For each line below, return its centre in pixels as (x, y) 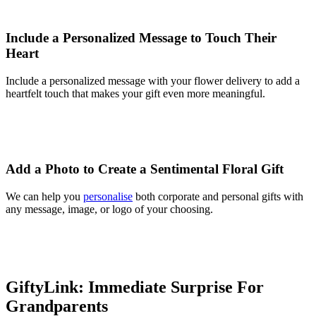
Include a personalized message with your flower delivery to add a (153, 81)
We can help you (44, 196)
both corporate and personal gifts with (218, 196)
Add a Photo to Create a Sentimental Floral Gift (145, 169)
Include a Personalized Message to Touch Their (141, 38)
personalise (108, 196)
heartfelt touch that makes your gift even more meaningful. (135, 94)
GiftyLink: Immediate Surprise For (135, 287)
